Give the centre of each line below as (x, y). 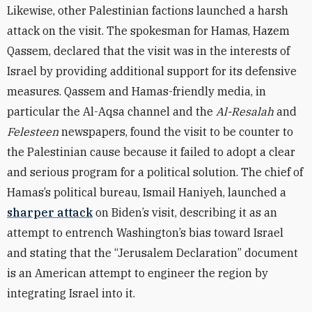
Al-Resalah (245, 111)
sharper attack (50, 212)
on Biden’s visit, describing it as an (185, 212)
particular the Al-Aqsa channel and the (111, 111)
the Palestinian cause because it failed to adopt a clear (151, 152)
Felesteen (33, 132)
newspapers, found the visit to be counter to (176, 132)
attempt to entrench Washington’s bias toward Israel (145, 233)
